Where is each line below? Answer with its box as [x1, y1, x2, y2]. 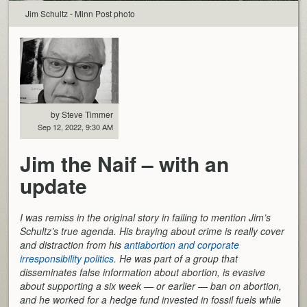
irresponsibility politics [20, 251, 114, 265]
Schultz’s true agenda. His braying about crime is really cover [20, 223, 285, 238]
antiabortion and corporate [124, 237, 240, 251]
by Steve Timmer [51, 108, 114, 120]
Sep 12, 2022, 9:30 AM [38, 121, 114, 132]
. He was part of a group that [114, 251, 238, 265]
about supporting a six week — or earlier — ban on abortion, [20, 278, 282, 293]
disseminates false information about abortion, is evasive [20, 265, 266, 279]
